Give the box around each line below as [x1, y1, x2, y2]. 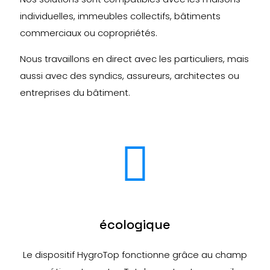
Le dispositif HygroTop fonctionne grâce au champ [23, 248, 247, 261]
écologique [99, 216, 171, 233]
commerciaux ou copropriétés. [20, 27, 157, 39]
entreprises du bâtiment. [20, 86, 130, 99]
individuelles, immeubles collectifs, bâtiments [20, 10, 221, 22]
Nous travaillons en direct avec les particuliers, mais [20, 52, 249, 65]
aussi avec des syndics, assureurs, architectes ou [20, 69, 239, 82]
